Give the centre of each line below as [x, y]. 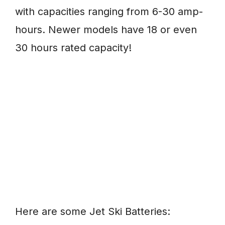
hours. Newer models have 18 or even [106, 30]
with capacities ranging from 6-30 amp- [109, 12]
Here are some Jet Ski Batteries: [93, 212]
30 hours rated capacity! [73, 48]
